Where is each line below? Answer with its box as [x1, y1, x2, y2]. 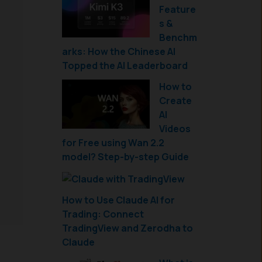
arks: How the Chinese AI [62, 45, 175, 58]
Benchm [159, 31, 197, 44]
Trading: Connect [62, 207, 144, 220]
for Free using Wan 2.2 [62, 136, 164, 149]
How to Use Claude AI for [62, 193, 175, 206]
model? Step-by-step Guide [62, 150, 189, 163]
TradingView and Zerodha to [62, 221, 193, 235]
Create [159, 94, 192, 107]
